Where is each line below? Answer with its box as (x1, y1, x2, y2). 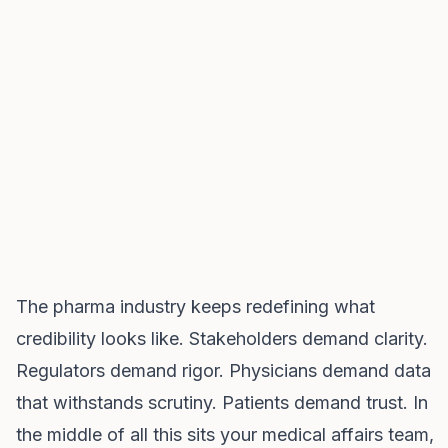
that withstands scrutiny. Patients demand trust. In (16, 392, 428, 413)
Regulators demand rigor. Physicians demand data (16, 360, 431, 381)
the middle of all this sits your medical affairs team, (16, 424, 434, 445)
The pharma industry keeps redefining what (16, 296, 375, 317)
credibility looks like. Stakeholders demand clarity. (16, 328, 428, 349)
